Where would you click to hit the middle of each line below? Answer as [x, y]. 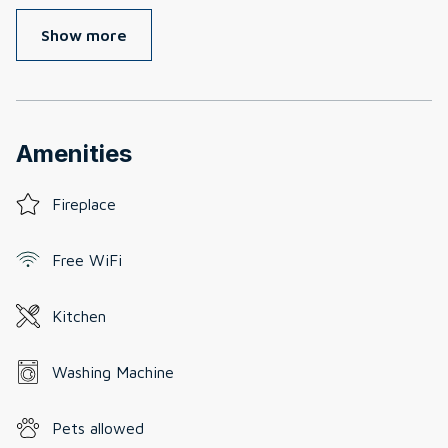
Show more [84, 34]
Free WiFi [87, 259]
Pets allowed [98, 427]
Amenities [74, 153]
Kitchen [79, 315]
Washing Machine [113, 371]
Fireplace [84, 203]
